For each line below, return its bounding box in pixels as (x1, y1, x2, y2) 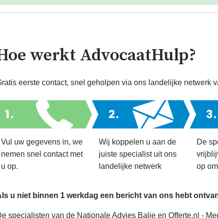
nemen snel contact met (1, 150, 83, 159)
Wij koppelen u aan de (99, 138, 177, 146)
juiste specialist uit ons (99, 150, 177, 159)
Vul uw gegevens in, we (1, 138, 83, 146)
